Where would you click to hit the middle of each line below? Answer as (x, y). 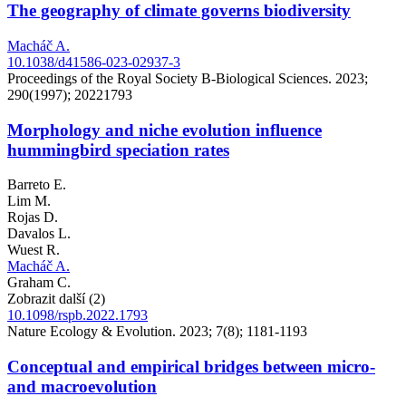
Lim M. (29, 201)
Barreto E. (37, 185)
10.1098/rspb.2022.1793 (77, 315)
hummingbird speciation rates (118, 150)
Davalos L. (39, 234)
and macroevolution (82, 387)
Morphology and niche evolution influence (164, 130)
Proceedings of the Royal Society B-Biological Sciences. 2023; (188, 78)
